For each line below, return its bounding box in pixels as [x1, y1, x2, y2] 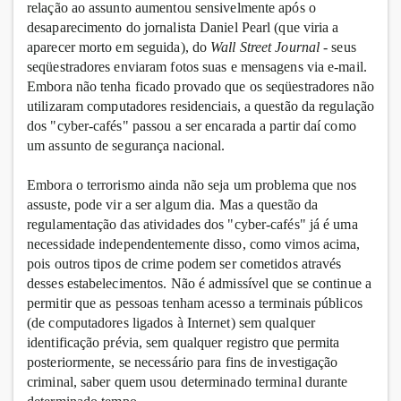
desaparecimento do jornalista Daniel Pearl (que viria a [27, 20, 339, 36]
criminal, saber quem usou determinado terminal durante [27, 374, 348, 390]
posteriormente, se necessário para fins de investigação [27, 354, 338, 371]
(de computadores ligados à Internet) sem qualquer [27, 315, 315, 331]
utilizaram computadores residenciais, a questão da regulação [27, 98, 375, 115]
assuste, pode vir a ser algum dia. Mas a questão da [27, 197, 319, 213]
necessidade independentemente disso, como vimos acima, [27, 236, 361, 252]
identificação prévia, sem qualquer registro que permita [27, 335, 340, 351]
